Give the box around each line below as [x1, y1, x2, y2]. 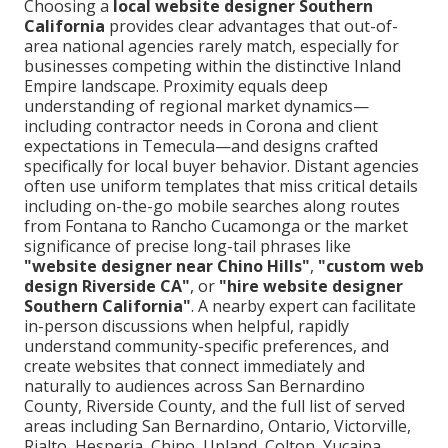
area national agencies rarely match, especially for [24, 35, 399, 58]
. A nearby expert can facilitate [191, 295, 416, 318]
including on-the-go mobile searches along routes [24, 195, 400, 218]
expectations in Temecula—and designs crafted [24, 135, 378, 158]
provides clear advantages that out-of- [105, 15, 398, 38]
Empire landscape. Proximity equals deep [24, 75, 328, 98]
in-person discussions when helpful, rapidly [24, 315, 349, 338]
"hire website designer [219, 275, 403, 298]
